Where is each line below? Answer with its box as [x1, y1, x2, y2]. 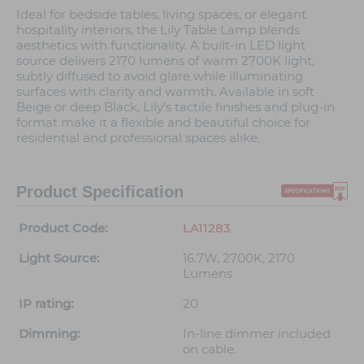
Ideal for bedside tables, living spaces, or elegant [16, 6, 306, 23]
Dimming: [19, 326, 80, 342]
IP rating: [19, 296, 73, 312]
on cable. [183, 341, 236, 357]
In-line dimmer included [183, 326, 331, 342]
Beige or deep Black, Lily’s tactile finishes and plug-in [16, 99, 335, 115]
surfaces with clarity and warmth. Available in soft [16, 84, 314, 100]
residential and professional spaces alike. [16, 130, 260, 146]
